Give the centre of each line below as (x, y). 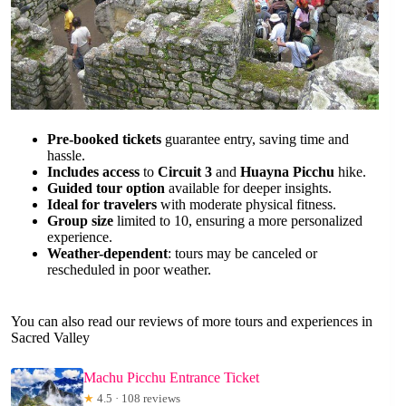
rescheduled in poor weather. (129, 269)
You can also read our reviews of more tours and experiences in (192, 321)
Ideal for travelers (102, 204)
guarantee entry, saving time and (255, 139)
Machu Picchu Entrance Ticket (171, 377)
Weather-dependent (107, 253)
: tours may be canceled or (242, 253)
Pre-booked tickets (104, 139)
